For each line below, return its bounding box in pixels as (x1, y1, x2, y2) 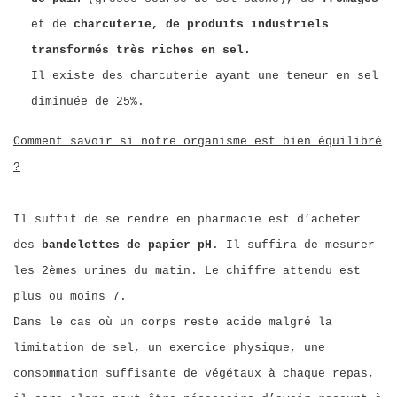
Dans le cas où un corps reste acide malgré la (13, 315, 332, 329)
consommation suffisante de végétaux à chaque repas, (13, 367, 375, 380)
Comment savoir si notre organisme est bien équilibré (13, 135, 382, 148)
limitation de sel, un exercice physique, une (13, 341, 325, 354)
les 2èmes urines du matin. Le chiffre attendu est (13, 264, 361, 277)
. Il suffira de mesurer (212, 238, 375, 252)
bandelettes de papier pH (42, 238, 212, 252)
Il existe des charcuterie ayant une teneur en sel (31, 69, 378, 82)
